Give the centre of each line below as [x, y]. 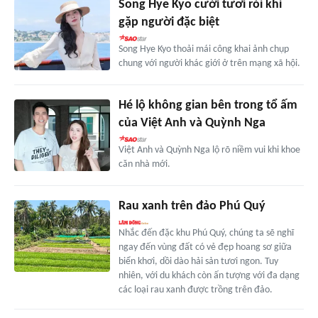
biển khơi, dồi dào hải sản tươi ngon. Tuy [198, 262]
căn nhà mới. [144, 165]
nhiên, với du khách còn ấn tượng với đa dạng [209, 276]
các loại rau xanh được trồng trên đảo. [195, 290]
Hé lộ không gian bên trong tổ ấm [208, 106]
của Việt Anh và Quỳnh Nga [192, 124]
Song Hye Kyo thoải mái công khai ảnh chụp [203, 50]
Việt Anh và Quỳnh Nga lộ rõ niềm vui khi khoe [209, 150]
